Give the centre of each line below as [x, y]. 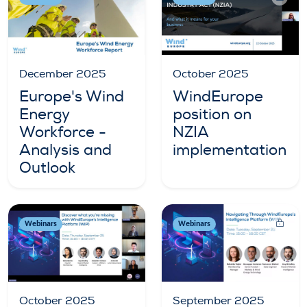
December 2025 [63, 74]
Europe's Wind [72, 97]
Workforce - [63, 133]
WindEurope [218, 97]
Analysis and [65, 150]
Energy [44, 115]
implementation [230, 150]
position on [212, 115]
